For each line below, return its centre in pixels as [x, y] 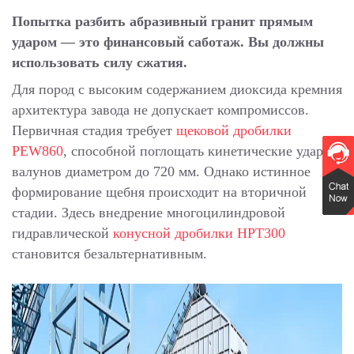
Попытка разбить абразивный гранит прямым [162, 22]
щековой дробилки [234, 131]
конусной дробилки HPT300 [199, 233]
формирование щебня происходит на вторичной [159, 192]
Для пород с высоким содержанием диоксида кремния [177, 90]
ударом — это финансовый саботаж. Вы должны [168, 42]
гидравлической [62, 233]
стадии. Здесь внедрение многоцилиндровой [149, 213]
